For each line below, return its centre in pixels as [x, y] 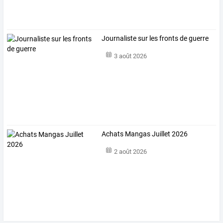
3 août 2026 [130, 56]
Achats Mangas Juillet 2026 [145, 134]
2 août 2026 [130, 152]
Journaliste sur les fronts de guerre [155, 38]
